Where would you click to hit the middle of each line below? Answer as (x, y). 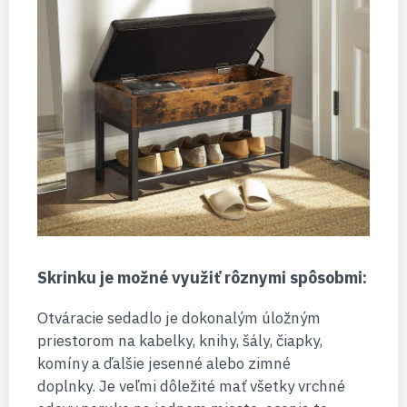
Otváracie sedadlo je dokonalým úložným (179, 318)
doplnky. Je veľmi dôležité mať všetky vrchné (191, 386)
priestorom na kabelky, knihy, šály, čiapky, (179, 340)
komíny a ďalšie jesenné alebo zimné (164, 363)
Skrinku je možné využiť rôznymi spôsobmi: (202, 277)
